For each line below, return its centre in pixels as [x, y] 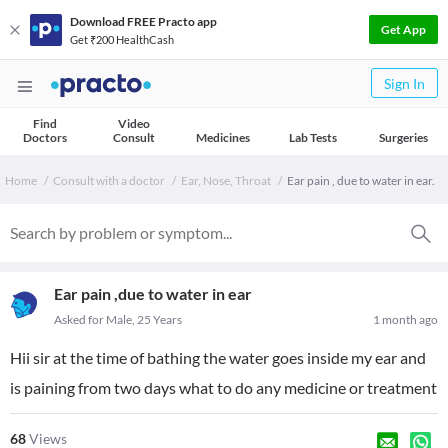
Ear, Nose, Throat [226, 180]
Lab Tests [313, 137]
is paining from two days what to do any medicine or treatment [223, 387]
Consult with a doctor [109, 180]
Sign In [404, 83]
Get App [403, 29]
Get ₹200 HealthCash [122, 39]
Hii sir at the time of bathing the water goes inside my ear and [218, 357]
